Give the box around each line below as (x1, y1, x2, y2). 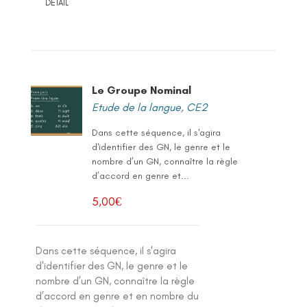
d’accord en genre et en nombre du (35, 289, 199, 302)
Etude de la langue (91, 100, 181, 114)
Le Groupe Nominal (91, 83, 191, 97)
